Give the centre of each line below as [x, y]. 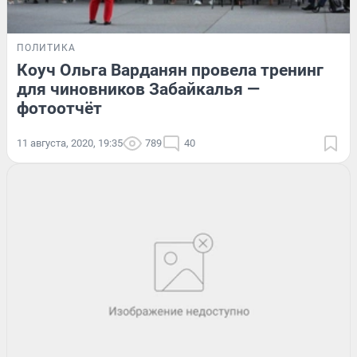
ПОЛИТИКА [46, 47]
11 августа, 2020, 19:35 [70, 143]
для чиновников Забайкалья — [138, 89]
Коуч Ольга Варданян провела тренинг [170, 70]
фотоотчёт [59, 108]
